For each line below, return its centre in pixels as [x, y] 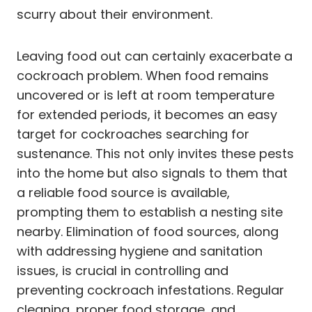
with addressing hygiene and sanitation [140, 251]
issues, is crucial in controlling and [123, 270]
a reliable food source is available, [123, 192]
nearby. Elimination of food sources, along [148, 231]
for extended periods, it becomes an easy [147, 114]
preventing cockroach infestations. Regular [150, 290]
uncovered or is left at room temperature [146, 95]
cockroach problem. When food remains [143, 75]
